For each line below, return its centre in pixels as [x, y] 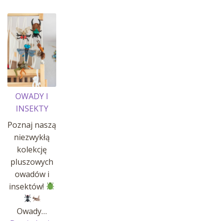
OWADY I [32, 96]
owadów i [32, 174]
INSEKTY [32, 108]
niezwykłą [32, 137]
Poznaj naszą [32, 125]
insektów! [27, 186]
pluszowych [32, 162]
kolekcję [32, 149]
